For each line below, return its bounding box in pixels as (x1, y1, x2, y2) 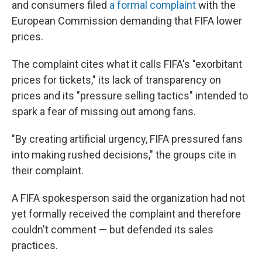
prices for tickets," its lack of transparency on (12, 74, 221, 86)
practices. (12, 239, 58, 251)
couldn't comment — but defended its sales (12, 223, 213, 236)
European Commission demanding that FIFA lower (12, 15, 242, 27)
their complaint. (12, 164, 84, 177)
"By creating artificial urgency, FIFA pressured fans (12, 133, 243, 145)
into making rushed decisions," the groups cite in (12, 149, 236, 161)
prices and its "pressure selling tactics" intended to (12, 89, 248, 102)
